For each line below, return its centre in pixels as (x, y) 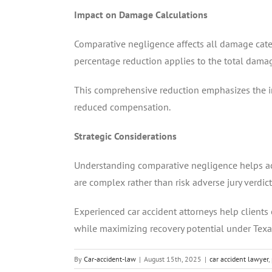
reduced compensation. (122, 107)
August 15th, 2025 (173, 259)
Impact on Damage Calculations (141, 14)
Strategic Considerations (125, 136)
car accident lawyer (239, 259)
